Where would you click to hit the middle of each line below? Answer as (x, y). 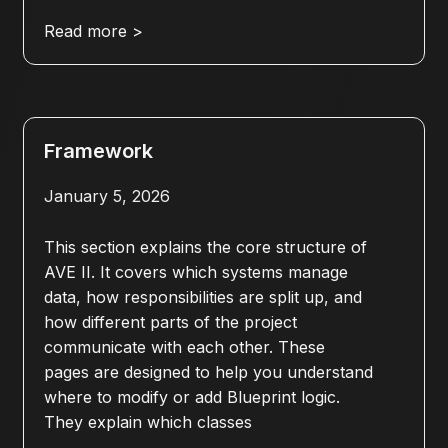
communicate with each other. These (184, 347)
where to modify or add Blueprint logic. (191, 397)
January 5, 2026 (106, 196)
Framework (98, 151)
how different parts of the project (170, 322)
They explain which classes (147, 422)
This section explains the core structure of (205, 247)
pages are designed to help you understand (208, 372)
